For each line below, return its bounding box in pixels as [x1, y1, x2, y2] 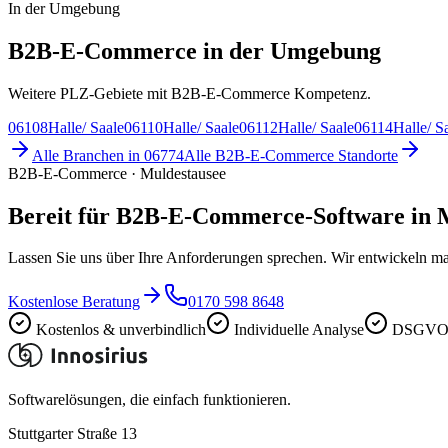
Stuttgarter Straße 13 [8, 425, 137, 443]
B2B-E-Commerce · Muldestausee [8, 164, 226, 182]
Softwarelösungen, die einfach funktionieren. [8, 391, 291, 409]
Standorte [334, 146, 398, 164]
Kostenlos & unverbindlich [36, 321, 206, 339]
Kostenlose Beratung [8, 293, 140, 311]
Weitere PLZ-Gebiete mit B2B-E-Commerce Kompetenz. [8, 84, 371, 102]
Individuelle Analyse [234, 321, 364, 339]
